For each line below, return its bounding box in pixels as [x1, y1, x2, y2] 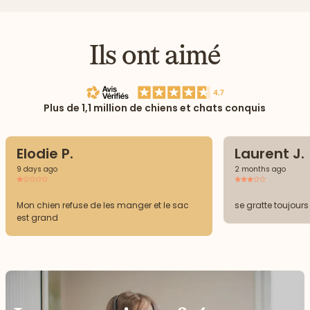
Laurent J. [235, 144, 304, 164]
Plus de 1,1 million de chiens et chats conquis [44, 101, 266, 116]
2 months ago [235, 164, 286, 175]
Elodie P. [17, 144, 73, 164]
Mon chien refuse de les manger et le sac [17, 199, 189, 212]
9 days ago [17, 164, 57, 175]
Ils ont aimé [89, 38, 221, 72]
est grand [17, 212, 58, 224]
